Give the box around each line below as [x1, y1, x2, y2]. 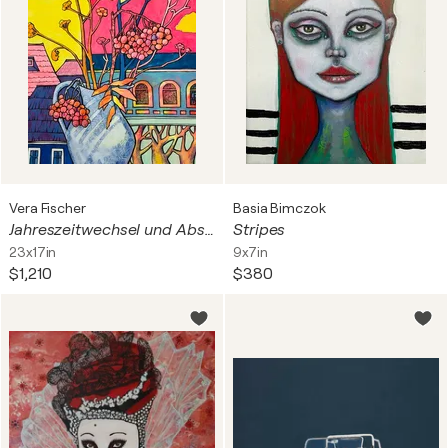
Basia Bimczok [233, 200, 326, 216]
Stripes [233, 221, 286, 239]
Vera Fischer [9, 200, 86, 216]
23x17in [9, 244, 57, 260]
